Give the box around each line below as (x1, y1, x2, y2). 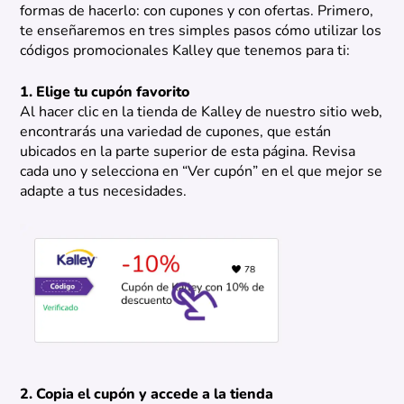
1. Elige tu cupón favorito (20, 86, 190, 101)
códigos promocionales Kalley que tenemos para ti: (20, 44, 351, 60)
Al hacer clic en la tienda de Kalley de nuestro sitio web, (20, 106, 383, 121)
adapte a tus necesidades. (20, 185, 188, 200)
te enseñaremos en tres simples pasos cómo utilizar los (20, 24, 382, 40)
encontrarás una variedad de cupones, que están (20, 125, 332, 141)
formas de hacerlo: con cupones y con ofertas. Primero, (20, 5, 374, 20)
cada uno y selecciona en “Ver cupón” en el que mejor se (20, 165, 383, 180)
